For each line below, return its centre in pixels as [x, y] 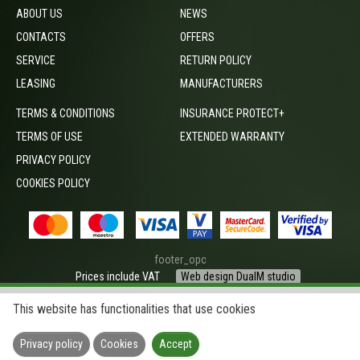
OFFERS [197, 37]
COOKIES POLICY [53, 184]
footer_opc [180, 260]
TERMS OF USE [49, 137]
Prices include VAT [118, 277]
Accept [176, 344]
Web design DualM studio [238, 277]
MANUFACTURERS [221, 84]
